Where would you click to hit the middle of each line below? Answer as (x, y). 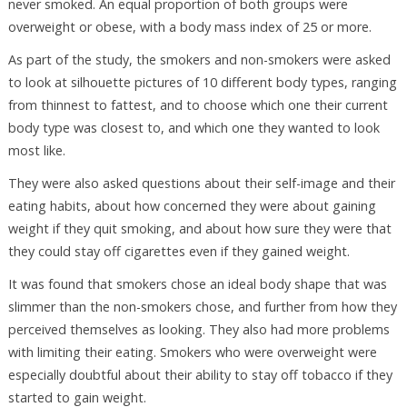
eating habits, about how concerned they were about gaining (192, 206)
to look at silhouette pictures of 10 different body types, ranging (202, 83)
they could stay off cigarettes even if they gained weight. (179, 251)
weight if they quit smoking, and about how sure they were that (199, 228)
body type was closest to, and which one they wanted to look (194, 128)
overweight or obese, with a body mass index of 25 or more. (189, 27)
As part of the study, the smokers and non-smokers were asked (199, 60)
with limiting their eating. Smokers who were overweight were (192, 352)
